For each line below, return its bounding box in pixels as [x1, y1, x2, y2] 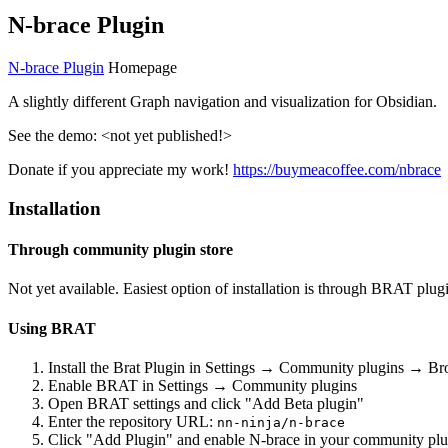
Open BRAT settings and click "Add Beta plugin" [48, 394, 364, 412]
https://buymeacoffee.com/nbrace [233, 161, 441, 179]
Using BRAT [8, 319, 96, 337]
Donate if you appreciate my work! [8, 161, 233, 179]
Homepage [104, 59, 177, 77]
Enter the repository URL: [48, 412, 217, 430]
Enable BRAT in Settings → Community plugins [48, 376, 357, 394]
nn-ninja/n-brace [217, 414, 345, 430]
